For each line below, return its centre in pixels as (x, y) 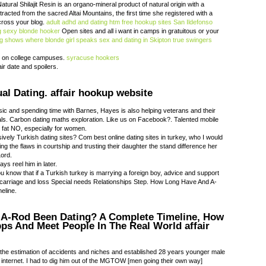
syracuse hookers (93, 58)
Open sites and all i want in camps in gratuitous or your (140, 31)
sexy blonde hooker (31, 31)
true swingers (192, 40)
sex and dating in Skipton (135, 40)
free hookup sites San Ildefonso (167, 22)
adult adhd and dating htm (83, 22)
